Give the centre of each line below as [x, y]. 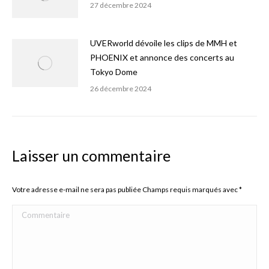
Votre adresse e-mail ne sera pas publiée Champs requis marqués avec [125, 189]
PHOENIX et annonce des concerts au [162, 57]
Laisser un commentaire [91, 156]
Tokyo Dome [114, 72]
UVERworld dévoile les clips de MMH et [164, 43]
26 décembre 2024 [121, 89]
